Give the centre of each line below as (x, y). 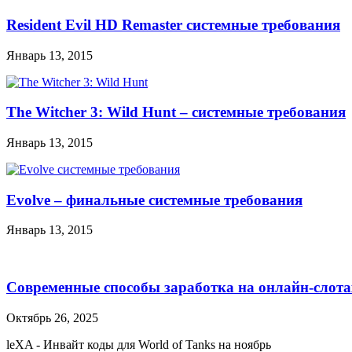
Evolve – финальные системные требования (154, 200)
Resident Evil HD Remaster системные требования (173, 24)
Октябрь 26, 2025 (52, 317)
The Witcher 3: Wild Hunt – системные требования (176, 112)
